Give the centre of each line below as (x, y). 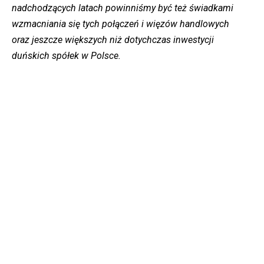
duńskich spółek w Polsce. (66, 56)
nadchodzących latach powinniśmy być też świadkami (123, 8)
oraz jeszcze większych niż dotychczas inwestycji (113, 40)
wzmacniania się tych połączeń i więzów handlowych (121, 24)
